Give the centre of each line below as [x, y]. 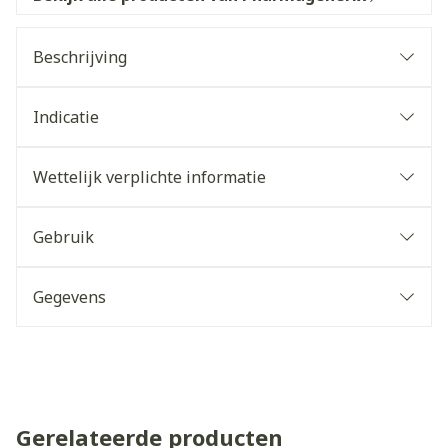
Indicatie [66, 117]
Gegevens [69, 297]
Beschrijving [80, 57]
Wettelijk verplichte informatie [149, 177]
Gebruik [63, 237]
